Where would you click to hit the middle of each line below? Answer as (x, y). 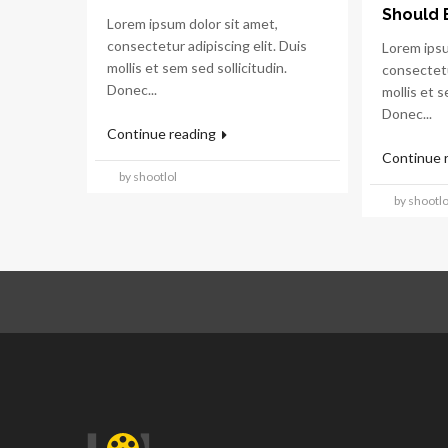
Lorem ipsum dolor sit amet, (192, 23)
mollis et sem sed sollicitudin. (197, 67)
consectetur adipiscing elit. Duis (207, 45)
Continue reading (163, 133)
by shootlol (148, 176)
